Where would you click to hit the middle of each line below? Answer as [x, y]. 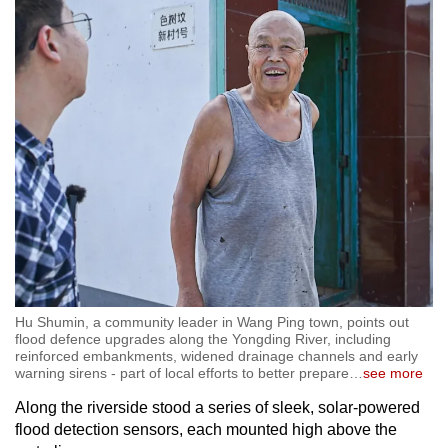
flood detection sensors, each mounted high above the [206, 429]
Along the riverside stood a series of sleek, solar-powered [217, 407]
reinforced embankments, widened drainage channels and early [216, 355]
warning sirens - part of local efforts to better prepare [182, 372]
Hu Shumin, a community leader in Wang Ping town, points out [212, 321]
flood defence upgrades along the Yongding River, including [203, 338]
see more [393, 372]
